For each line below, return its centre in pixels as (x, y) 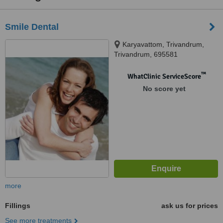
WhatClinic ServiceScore (164, 76)
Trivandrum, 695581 (146, 54)
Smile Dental (32, 27)
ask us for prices (190, 206)
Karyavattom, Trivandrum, (163, 44)
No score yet (164, 89)
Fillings (18, 206)
